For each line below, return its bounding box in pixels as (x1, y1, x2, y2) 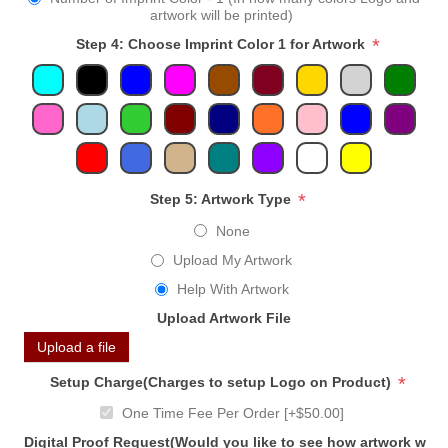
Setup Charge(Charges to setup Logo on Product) (50, 373, 395, 390)
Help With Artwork (176, 281, 289, 298)
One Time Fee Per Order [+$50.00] (121, 404, 344, 421)
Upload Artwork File (157, 310, 291, 327)
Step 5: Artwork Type (150, 191, 295, 208)
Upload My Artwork (173, 252, 292, 269)
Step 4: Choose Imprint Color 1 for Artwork (76, 36, 369, 53)
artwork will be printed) (150, 7, 293, 24)
